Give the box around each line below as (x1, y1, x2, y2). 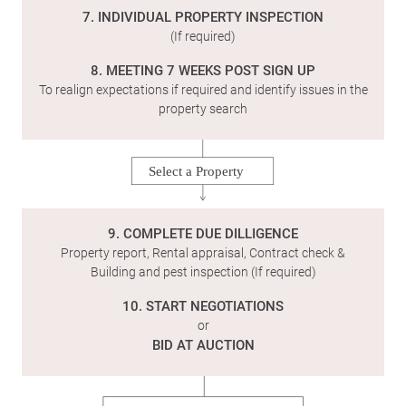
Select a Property (149, 163, 245, 179)
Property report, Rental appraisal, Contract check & (61, 244, 345, 262)
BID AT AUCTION (151, 335, 255, 354)
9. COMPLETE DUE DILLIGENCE (108, 224, 298, 243)
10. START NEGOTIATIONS (122, 296, 284, 315)
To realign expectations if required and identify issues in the (38, 81, 368, 98)
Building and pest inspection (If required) (90, 263, 316, 281)
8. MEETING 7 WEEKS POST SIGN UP (91, 61, 315, 79)
